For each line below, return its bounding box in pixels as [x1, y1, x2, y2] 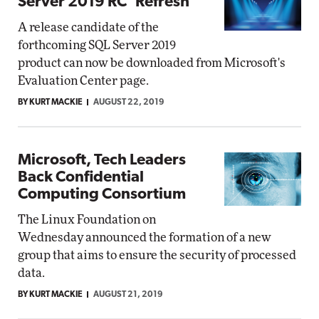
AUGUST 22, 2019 [93, 98, 164, 107]
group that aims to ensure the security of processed [18, 249, 296, 261]
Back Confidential [18, 169, 144, 186]
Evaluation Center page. [18, 75, 149, 87]
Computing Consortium [18, 187, 186, 203]
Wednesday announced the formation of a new [18, 231, 271, 244]
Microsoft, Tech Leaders [18, 152, 186, 169]
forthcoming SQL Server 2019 [18, 39, 176, 51]
